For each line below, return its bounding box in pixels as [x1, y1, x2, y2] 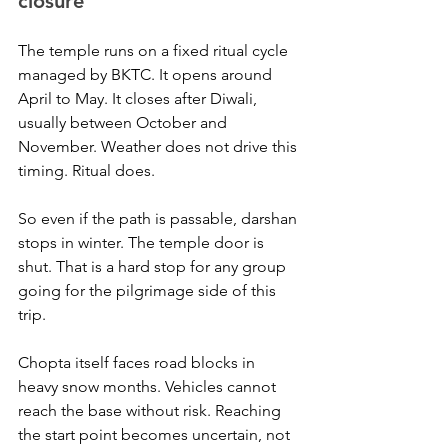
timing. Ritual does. [18, 161, 155, 180]
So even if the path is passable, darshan [18, 209, 301, 228]
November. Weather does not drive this [18, 137, 301, 156]
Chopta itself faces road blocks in [18, 353, 259, 372]
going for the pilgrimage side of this [18, 281, 280, 300]
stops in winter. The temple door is [18, 233, 268, 252]
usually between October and [18, 113, 231, 132]
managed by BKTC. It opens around [18, 65, 276, 84]
